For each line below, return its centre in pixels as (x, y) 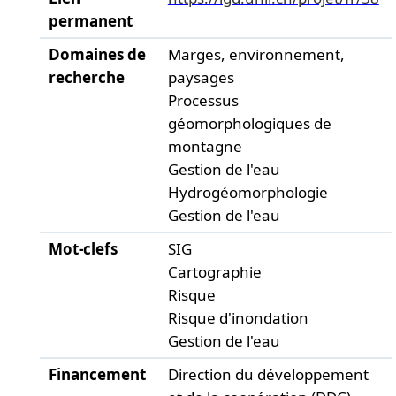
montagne (205, 146)
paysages (201, 77)
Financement (97, 374)
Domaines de (97, 54)
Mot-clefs (83, 249)
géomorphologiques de (249, 123)
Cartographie (214, 272)
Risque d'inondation (238, 318)
